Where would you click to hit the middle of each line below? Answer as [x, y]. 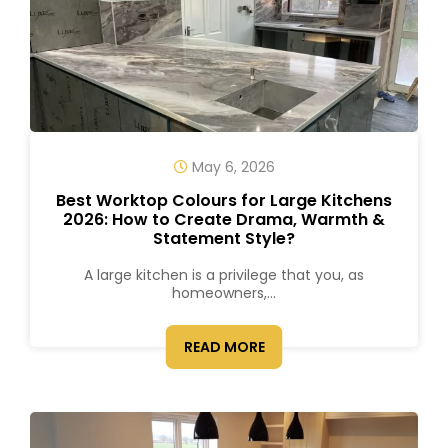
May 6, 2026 [231, 167]
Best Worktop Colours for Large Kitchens [224, 200]
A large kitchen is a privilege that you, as [224, 275]
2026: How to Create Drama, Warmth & [224, 219]
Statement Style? [224, 238]
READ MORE [224, 347]
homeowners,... [224, 293]
